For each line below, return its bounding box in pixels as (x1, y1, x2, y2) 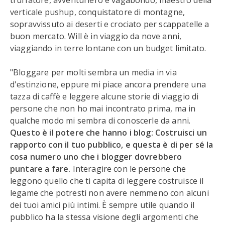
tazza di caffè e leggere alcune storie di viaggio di (10, 91, 199, 102)
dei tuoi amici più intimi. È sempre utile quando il (10, 199, 195, 210)
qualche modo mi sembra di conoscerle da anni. (10, 115, 191, 126)
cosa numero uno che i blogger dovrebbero (10, 151, 182, 162)
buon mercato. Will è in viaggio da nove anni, (10, 31, 182, 42)
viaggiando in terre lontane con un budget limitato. (10, 43, 206, 54)
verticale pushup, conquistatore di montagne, (10, 7, 185, 18)
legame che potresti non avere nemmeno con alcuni (10, 187, 209, 198)
